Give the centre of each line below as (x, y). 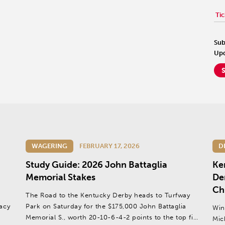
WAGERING (49, 146)
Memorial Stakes (61, 177)
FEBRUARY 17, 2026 (109, 146)
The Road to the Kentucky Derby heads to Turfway (108, 195)
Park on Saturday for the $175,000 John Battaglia (106, 206)
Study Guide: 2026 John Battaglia (96, 165)
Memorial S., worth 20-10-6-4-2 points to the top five (113, 217)
